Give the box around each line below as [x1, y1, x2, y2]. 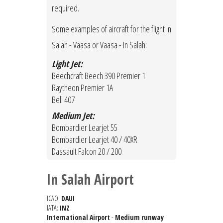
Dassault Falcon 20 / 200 [52, 145, 121, 158]
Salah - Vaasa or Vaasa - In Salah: [52, 39, 147, 51]
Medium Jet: [52, 110, 95, 122]
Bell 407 [52, 94, 75, 106]
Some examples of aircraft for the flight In [52, 23, 171, 35]
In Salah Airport [47, 170, 134, 189]
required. [52, 2, 79, 14]
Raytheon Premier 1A [52, 82, 113, 94]
